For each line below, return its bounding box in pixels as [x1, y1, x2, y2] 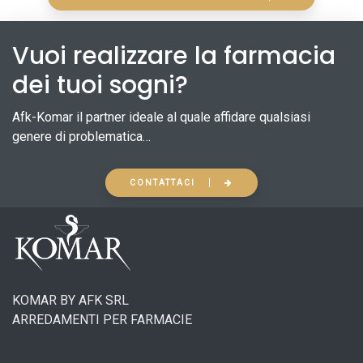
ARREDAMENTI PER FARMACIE [12, 311, 192, 327]
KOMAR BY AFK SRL [12, 292, 129, 308]
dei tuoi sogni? [12, 68, 188, 102]
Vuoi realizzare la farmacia [12, 39, 335, 73]
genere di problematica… [12, 129, 151, 144]
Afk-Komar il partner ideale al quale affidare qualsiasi [12, 109, 310, 125]
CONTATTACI [130, 178, 195, 187]
